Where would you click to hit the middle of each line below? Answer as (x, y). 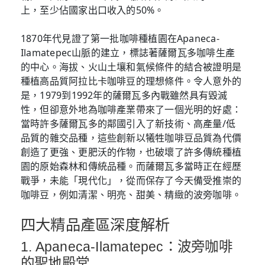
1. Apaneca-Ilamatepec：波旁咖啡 (127, 247)
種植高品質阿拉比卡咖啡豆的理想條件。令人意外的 (131, 81)
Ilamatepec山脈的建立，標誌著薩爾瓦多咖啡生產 (128, 53)
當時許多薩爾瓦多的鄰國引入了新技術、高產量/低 (128, 124)
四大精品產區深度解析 (96, 225)
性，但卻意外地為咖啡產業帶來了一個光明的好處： (131, 110)
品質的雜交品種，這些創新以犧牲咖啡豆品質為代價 (131, 138)
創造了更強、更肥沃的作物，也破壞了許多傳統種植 (131, 152)
